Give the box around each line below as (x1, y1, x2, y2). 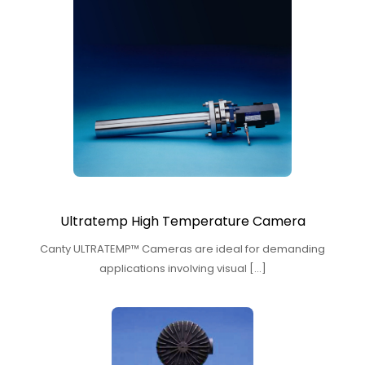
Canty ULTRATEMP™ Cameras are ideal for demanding (40, 240, 325, 257)
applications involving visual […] (99, 260, 266, 276)
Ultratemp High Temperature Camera (59, 211, 306, 231)
